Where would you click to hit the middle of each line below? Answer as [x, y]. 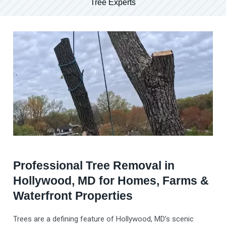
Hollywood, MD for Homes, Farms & [111, 181]
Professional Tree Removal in [94, 166]
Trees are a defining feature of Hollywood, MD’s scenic [104, 219]
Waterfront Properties [73, 196]
